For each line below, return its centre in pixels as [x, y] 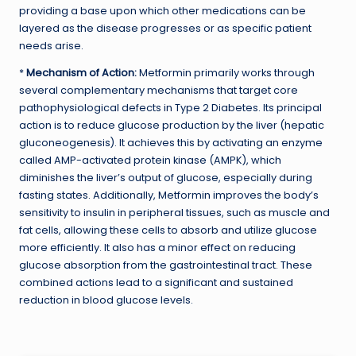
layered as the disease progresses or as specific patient [165, 28]
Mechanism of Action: [81, 72]
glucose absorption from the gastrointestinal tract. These [166, 265]
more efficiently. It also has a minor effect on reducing [157, 247]
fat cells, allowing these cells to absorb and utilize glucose [168, 230]
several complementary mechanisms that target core [159, 90]
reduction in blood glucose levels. [106, 300]
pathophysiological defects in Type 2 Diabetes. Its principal [170, 107]
